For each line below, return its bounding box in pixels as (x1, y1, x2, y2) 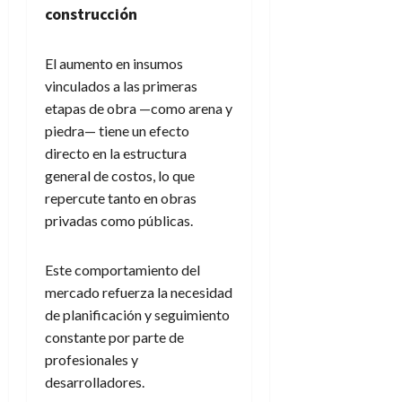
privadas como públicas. (45, 212, 193, 230)
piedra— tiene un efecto (45, 122, 189, 140)
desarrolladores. (45, 373, 144, 391)
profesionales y (45, 351, 138, 369)
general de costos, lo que (45, 167, 195, 185)
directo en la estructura (45, 144, 187, 162)
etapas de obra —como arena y (45, 100, 232, 118)
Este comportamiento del (45, 261, 200, 279)
